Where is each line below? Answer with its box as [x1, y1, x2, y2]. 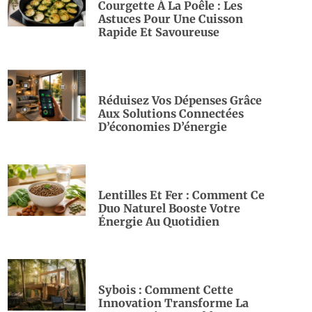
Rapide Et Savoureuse [98, 24, 219, 39]
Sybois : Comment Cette [98, 282, 233, 297]
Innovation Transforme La [98, 295, 249, 310]
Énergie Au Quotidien [98, 214, 219, 228]
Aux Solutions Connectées [98, 106, 244, 120]
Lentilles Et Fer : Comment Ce [98, 187, 265, 202]
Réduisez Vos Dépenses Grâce [98, 93, 262, 107]
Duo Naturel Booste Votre [98, 201, 240, 215]
